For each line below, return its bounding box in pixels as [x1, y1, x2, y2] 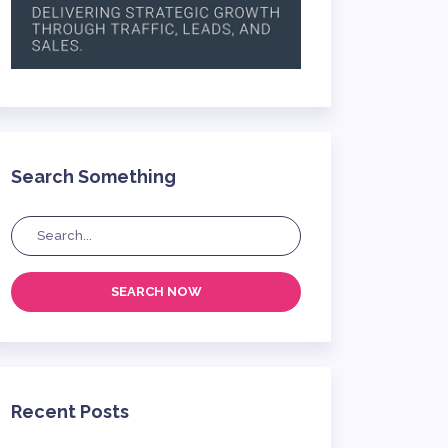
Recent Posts [11, 400, 129, 422]
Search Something [11, 165, 176, 187]
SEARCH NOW [110, 283, 202, 299]
